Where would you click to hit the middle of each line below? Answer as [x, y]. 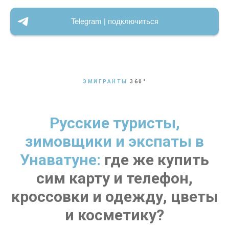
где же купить [155, 160]
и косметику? [114, 215]
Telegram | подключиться [114, 21]
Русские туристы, [114, 123]
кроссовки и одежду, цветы [114, 197]
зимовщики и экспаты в [114, 141]
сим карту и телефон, [114, 178]
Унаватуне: [60, 160]
